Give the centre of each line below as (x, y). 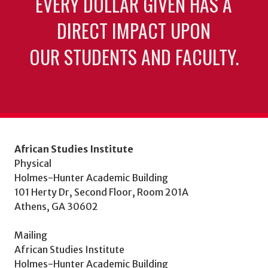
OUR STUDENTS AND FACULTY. (134, 57)
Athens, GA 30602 (56, 206)
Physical (33, 163)
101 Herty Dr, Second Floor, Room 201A (101, 192)
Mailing (31, 235)
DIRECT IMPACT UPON (134, 31)
